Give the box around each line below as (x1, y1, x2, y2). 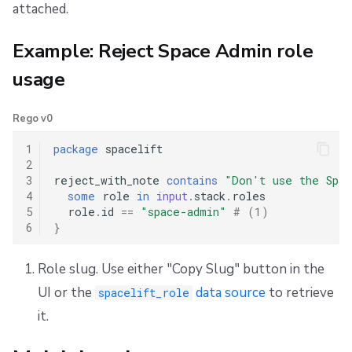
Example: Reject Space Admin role (13, 38, 313, 64)
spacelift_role (98, 284, 190, 300)
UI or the (37, 283, 95, 302)
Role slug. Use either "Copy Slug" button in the (37, 259, 324, 278)
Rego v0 (13, 112, 53, 126)
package (53, 141, 98, 156)
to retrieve (266, 283, 335, 302)
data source (192, 283, 266, 302)
